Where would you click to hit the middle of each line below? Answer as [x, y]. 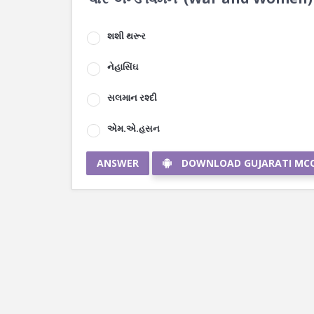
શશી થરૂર [127, 36]
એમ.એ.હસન [134, 128]
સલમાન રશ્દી [132, 97]
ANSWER [118, 163]
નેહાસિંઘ [123, 67]
